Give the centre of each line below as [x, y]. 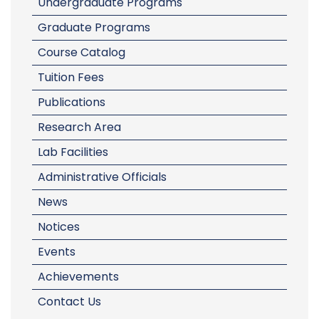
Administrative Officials [102, 177]
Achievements [78, 277]
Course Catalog [82, 52]
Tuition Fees [71, 77]
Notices [59, 227]
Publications [72, 102]
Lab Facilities [73, 152]
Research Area [79, 127]
